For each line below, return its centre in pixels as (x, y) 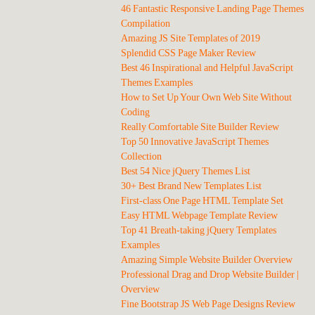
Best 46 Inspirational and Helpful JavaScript (207, 68)
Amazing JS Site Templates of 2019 (191, 38)
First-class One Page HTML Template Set (202, 201)
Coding (135, 112)
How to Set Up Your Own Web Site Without (206, 97)
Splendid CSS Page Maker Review (188, 53)
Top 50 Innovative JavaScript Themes (195, 142)
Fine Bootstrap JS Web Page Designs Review (208, 304)
